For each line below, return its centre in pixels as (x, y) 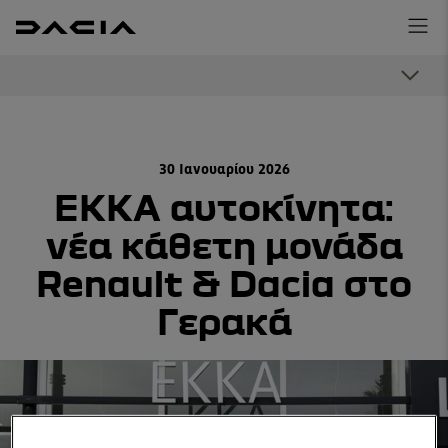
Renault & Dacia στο (224, 282)
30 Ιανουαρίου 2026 (224, 170)
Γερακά (224, 320)
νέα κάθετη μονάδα (224, 244)
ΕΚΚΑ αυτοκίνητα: (224, 206)
